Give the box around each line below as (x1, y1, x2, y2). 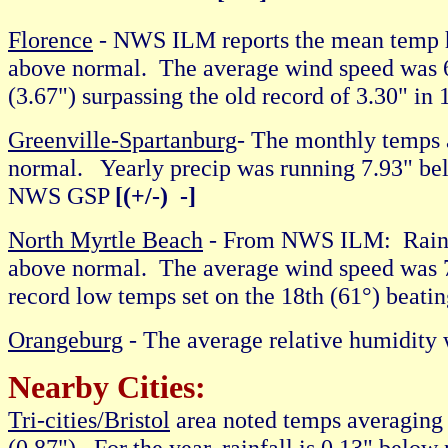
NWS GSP (8, 182, 115, 210)
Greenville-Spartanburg (8, 126, 237, 154)
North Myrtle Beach (8, 226, 203, 254)
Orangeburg (8, 326, 123, 354)
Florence (8, 26, 93, 54)
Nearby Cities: (8, 370, 206, 406)
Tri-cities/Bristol (8, 406, 170, 434)
